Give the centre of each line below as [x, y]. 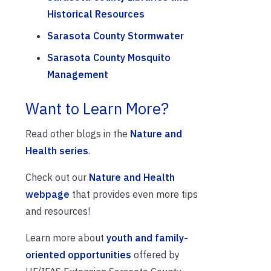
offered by [155, 255]
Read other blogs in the [78, 134]
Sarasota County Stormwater [116, 36]
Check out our [57, 178]
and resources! [58, 211]
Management [78, 75]
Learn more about [66, 238]
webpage [47, 194]
